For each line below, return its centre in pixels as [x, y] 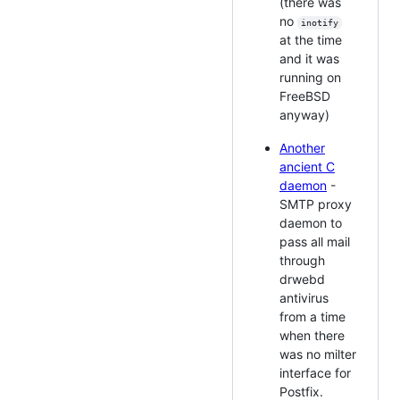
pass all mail [315, 241]
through [302, 260]
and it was [309, 58]
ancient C [307, 166]
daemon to [311, 222]
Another [302, 147]
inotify [319, 22]
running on [310, 77]
